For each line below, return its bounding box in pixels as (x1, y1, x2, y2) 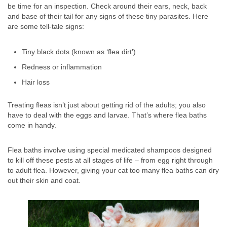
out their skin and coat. (8, 176, 81, 184)
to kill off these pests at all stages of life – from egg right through (8, 156, 213, 164)
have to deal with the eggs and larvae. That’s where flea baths (8, 110, 207, 119)
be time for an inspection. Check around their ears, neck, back (8, 2, 207, 10)
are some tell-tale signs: (8, 22, 84, 30)
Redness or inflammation (22, 62, 102, 71)
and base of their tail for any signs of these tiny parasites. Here (8, 12, 208, 20)
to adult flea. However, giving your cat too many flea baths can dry (8, 166, 219, 174)
